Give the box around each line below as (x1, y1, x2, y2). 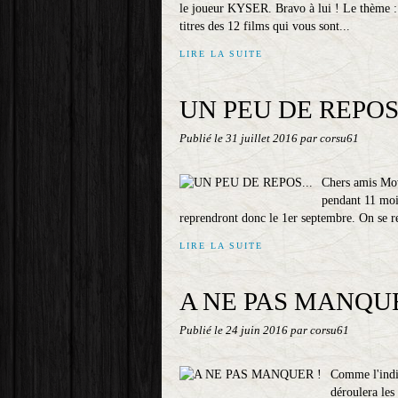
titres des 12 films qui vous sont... (179, 20, 350, 33)
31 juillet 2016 (226, 132, 300, 145)
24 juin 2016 (226, 324, 291, 337)
